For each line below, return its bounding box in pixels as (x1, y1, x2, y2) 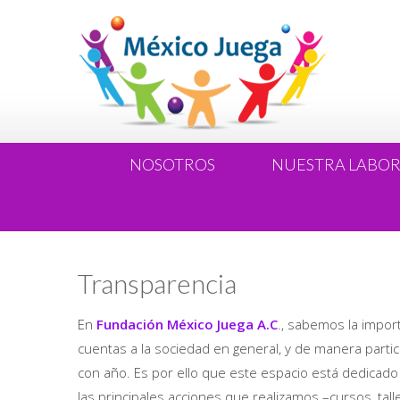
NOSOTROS (129, 154, 215, 174)
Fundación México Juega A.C (96, 315, 278, 333)
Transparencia (78, 267, 237, 299)
